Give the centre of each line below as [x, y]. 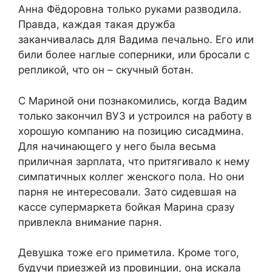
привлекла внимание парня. [90, 222]
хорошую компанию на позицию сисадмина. [131, 131]
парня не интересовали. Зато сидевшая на [127, 192]
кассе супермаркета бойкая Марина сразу [126, 207]
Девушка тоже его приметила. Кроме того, [129, 253]
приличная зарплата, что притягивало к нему [134, 161]
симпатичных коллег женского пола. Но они [131, 176]
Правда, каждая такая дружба [97, 25]
